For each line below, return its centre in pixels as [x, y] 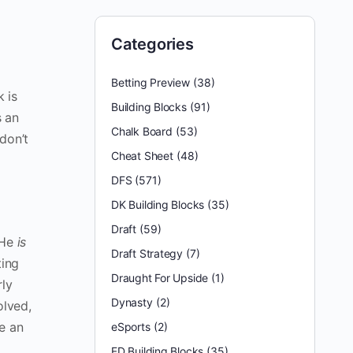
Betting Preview [150, 82]
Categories [152, 44]
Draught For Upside [160, 278]
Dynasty [132, 302]
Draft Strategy [147, 253]
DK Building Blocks [158, 204]
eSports [131, 327]
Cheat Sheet [142, 156]
